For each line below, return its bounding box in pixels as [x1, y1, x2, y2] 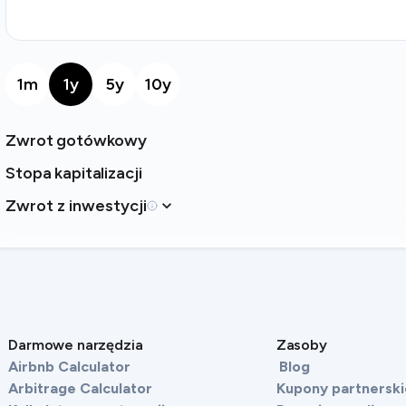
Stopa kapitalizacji [5, 163, 142, 183]
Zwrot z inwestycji [5, 196, 148, 216]
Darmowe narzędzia [8, 336, 143, 353]
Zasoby [275, 336, 327, 353]
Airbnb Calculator [8, 358, 131, 375]
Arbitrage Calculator [8, 380, 153, 397]
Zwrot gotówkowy [5, 130, 147, 150]
